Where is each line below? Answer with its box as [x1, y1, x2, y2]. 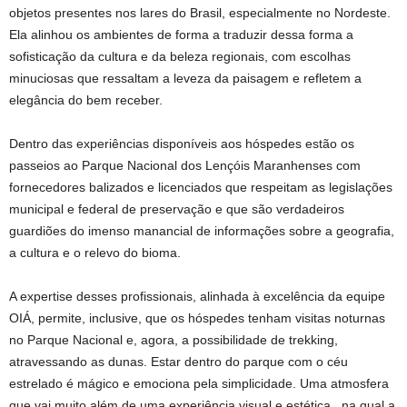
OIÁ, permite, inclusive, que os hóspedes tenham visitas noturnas [9, 310, 385, 325]
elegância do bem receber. [9, 92, 163, 107]
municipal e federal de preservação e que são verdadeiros [9, 201, 344, 216]
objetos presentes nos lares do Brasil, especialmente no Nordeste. [9, 5, 391, 20]
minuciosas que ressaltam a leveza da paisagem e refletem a [9, 70, 362, 85]
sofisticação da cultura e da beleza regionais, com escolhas [9, 48, 351, 64]
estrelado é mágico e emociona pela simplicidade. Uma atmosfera [9, 375, 389, 391]
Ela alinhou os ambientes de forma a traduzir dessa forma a [9, 26, 353, 42]
